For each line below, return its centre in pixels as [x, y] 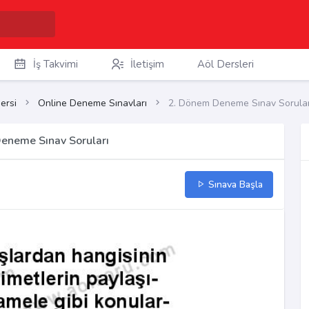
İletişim [147, 64]
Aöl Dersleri [225, 64]
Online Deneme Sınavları [92, 103]
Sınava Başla [234, 185]
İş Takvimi [55, 64]
